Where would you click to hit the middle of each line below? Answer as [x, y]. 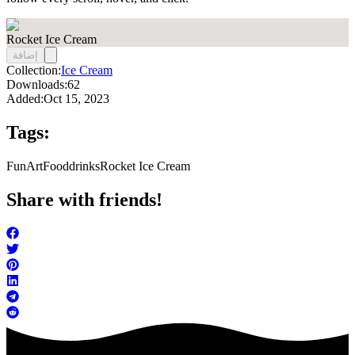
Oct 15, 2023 [76, 99]
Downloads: [37, 85]
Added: [25, 99]
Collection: [34, 71]
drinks [84, 166]
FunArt [25, 166]
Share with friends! [84, 199]
